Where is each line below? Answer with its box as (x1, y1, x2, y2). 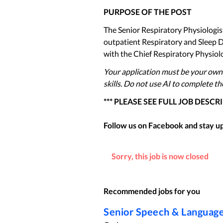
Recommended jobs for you (104, 186, 200, 196)
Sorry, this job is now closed (111, 151, 209, 161)
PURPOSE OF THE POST (104, 7, 192, 16)
